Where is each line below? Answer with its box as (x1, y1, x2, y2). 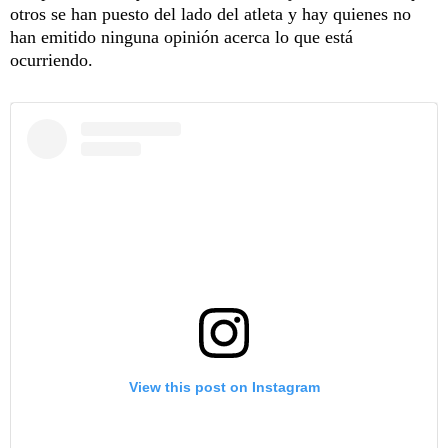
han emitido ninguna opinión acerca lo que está (10, 26, 353, 47)
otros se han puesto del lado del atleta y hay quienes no (10, 3, 411, 24)
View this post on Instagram (128, 379, 320, 396)
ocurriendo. (10, 49, 93, 70)
